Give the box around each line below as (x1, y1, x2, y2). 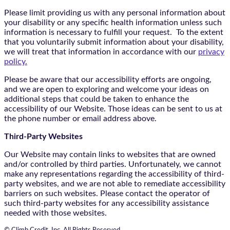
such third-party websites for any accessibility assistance (4, 199, 209, 207)
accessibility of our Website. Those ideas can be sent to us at (4, 104, 222, 113)
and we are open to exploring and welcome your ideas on (4, 85, 209, 93)
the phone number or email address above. (4, 114, 157, 123)
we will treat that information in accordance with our (4, 47, 198, 56)
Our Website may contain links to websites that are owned (4, 150, 216, 159)
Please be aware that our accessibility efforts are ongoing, (4, 75, 212, 84)
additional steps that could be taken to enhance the (4, 94, 189, 103)
